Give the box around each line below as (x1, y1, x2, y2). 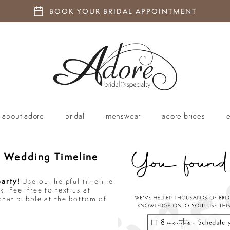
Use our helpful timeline (20, 176, 113, 186)
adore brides (162, 111, 205, 121)
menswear (105, 111, 141, 121)
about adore (2, 111, 44, 121)
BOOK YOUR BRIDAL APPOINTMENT (49, 7, 197, 16)
